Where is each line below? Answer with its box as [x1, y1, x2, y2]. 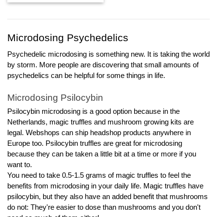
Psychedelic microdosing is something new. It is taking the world [7, 50, 210, 59]
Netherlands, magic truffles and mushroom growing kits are [7, 118, 194, 126]
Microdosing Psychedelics [7, 32, 128, 44]
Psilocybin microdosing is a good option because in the [7, 107, 180, 115]
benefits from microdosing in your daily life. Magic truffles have [7, 182, 203, 190]
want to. [7, 160, 34, 169]
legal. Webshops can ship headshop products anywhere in [7, 128, 191, 137]
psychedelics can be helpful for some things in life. [7, 72, 165, 80]
